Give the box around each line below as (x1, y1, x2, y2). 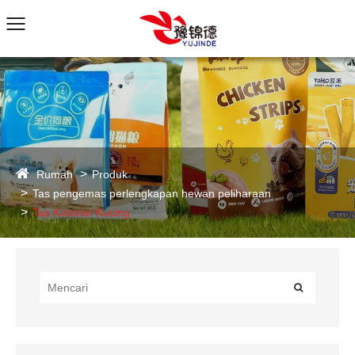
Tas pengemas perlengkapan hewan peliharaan (32, 187, 271, 200)
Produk (92, 168, 128, 181)
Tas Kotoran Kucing (32, 206, 130, 219)
